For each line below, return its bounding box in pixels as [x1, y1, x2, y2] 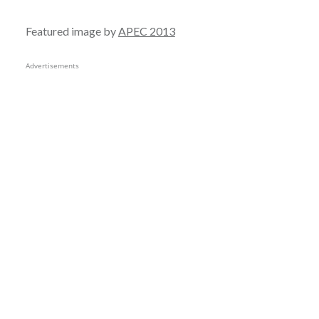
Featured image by [25, 24, 118, 38]
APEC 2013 [117, 24, 175, 38]
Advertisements [25, 61, 79, 71]
